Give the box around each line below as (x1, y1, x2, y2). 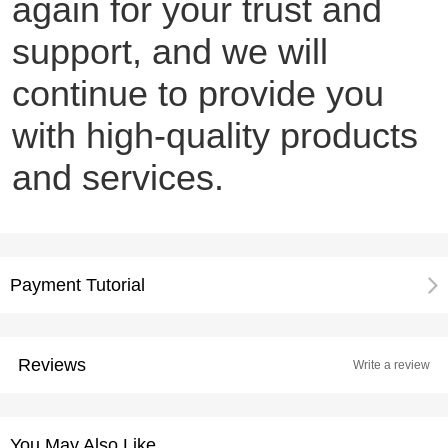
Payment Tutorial (10, 275, 145, 296)
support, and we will (11, 31, 328, 73)
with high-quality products (11, 115, 418, 157)
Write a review (353, 358, 431, 373)
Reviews (17, 355, 86, 376)
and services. (11, 157, 224, 199)
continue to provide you (11, 73, 384, 115)
